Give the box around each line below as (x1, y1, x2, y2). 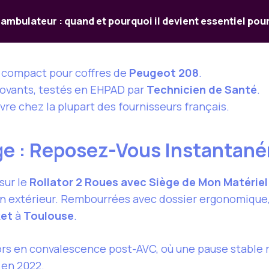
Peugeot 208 (129, 65, 199, 80)
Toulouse (23, 208, 74, 223)
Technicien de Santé (147, 82, 257, 97)
